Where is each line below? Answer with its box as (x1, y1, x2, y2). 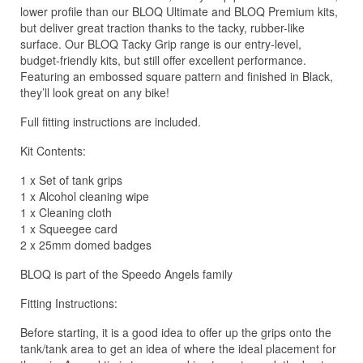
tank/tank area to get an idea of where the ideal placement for (20, 340, 336, 357)
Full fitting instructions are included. (20, 113, 201, 130)
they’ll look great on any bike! (20, 83, 169, 100)
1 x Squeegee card (20, 220, 117, 237)
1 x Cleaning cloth (20, 203, 112, 220)
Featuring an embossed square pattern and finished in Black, (20, 67, 333, 84)
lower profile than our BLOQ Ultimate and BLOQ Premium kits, (20, 2, 338, 19)
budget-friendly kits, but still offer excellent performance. (20, 51, 306, 68)
